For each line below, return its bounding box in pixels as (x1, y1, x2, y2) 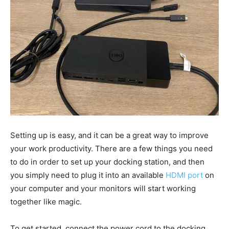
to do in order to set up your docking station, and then (10, 156, 204, 167)
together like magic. (10, 196, 82, 207)
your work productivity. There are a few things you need (10, 143, 213, 153)
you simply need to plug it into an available (10, 170, 166, 180)
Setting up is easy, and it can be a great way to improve (10, 130, 209, 140)
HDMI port (166, 170, 203, 180)
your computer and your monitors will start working (10, 183, 196, 193)
